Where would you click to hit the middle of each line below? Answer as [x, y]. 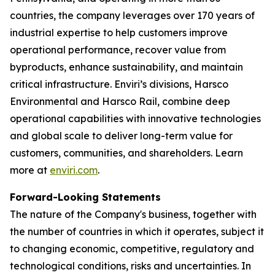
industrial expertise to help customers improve [119, 33]
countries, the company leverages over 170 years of [132, 15]
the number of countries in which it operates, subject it [137, 231]
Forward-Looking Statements [85, 197]
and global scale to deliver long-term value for [121, 136]
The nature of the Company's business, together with [133, 214]
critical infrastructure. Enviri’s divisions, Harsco [119, 84]
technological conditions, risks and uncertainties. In [130, 266]
